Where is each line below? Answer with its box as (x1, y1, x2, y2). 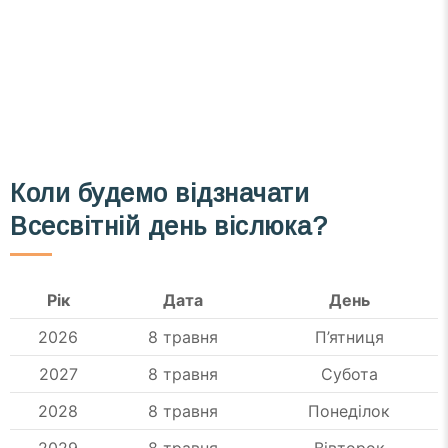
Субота (320, 364, 378, 385)
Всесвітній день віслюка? (10, 212, 328, 241)
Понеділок (308, 401, 390, 422)
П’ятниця (314, 327, 384, 348)
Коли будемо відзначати (10, 179, 310, 208)
